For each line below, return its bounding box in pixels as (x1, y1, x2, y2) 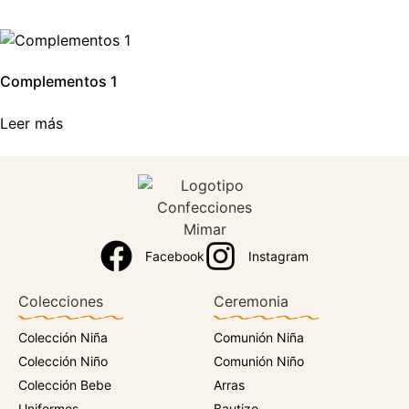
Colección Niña (18, 329, 108, 345)
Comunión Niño (214, 352, 304, 369)
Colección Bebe (18, 376, 111, 393)
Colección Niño (18, 352, 108, 369)
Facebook (144, 248, 204, 265)
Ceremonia (214, 292, 288, 311)
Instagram (248, 248, 309, 265)
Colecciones (18, 292, 103, 311)
